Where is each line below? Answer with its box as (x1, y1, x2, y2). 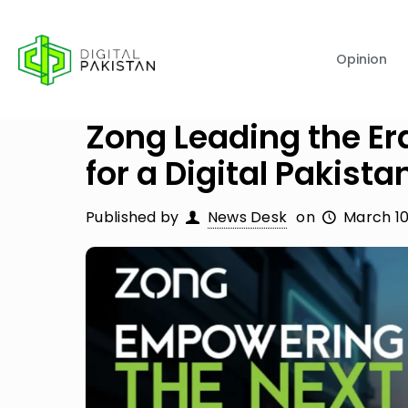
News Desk (207, 207, 288, 228)
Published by (86, 207, 179, 228)
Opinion (336, 50, 387, 68)
